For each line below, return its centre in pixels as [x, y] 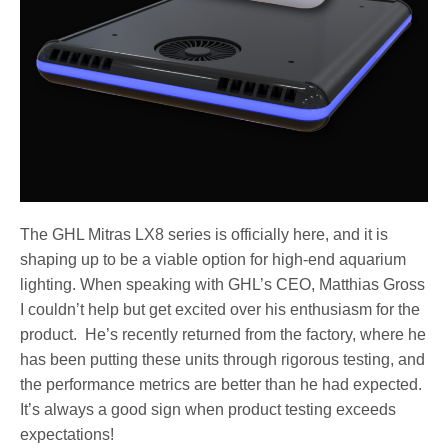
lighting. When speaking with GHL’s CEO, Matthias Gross [223, 284]
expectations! [67, 434]
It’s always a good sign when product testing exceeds [208, 409]
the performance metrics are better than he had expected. [221, 384]
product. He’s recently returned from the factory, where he [223, 334]
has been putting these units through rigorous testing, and [223, 359]
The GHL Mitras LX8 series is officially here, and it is [204, 234]
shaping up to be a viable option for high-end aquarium [213, 259]
